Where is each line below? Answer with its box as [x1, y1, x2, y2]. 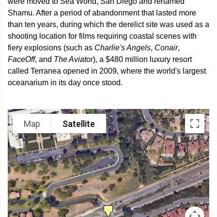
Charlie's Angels [94, 44, 151, 52]
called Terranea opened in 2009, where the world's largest [8, 67, 206, 76]
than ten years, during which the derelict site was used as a [8, 20, 209, 29]
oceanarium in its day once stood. [8, 78, 123, 87]
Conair [155, 44, 178, 52]
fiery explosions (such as [8, 44, 94, 52]
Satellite [62, 118, 95, 129]
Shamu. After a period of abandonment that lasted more [8, 9, 196, 17]
